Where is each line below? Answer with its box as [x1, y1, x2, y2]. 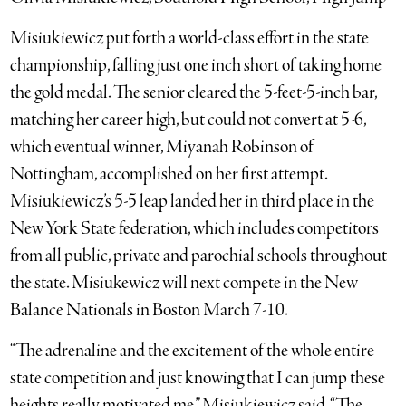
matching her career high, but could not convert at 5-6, [10, 107, 367, 132]
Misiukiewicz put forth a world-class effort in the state [10, 25, 370, 51]
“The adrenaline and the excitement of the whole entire [10, 338, 375, 363]
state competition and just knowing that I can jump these [10, 365, 386, 391]
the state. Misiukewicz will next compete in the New [10, 270, 359, 295]
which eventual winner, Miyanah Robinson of [10, 134, 314, 159]
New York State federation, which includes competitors [10, 216, 380, 241]
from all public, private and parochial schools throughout [10, 243, 388, 268]
